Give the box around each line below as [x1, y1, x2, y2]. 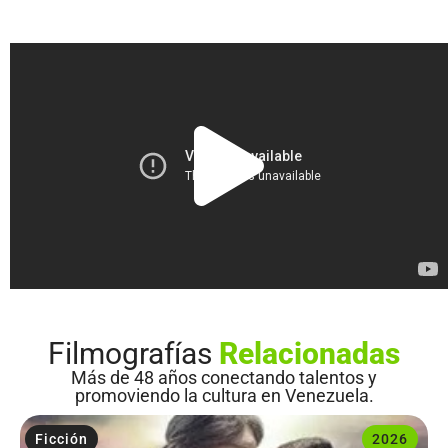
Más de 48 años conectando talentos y [71, 366, 377, 388]
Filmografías [48, 335, 219, 371]
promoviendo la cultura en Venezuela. [74, 384, 374, 406]
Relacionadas [219, 335, 400, 371]
